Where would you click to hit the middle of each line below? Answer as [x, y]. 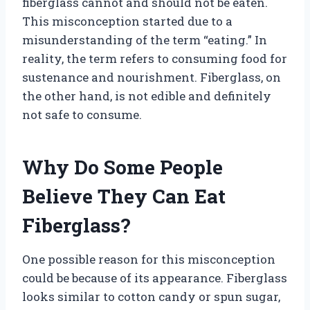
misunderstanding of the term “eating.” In [145, 39]
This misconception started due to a [127, 21]
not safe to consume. [82, 114]
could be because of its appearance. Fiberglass [155, 277]
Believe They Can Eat [124, 196]
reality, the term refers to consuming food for [155, 58]
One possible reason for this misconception [149, 259]
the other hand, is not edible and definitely [147, 95]
